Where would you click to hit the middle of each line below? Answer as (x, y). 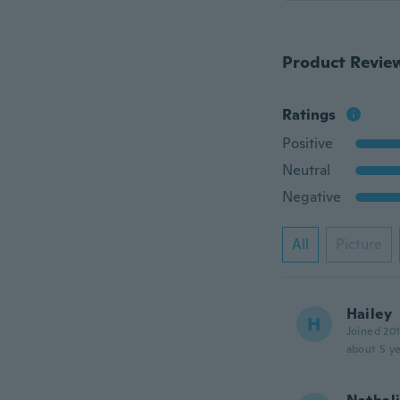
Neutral (306, 170)
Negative (311, 197)
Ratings (308, 115)
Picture (358, 244)
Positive (307, 143)
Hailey (369, 314)
